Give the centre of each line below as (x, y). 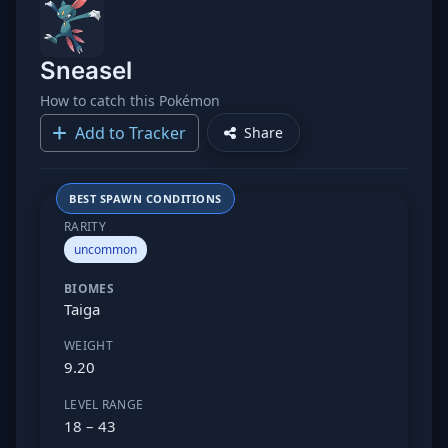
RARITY (85, 226)
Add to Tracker (130, 132)
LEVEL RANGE (104, 404)
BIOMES (89, 288)
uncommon (105, 249)
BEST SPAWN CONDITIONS (145, 198)
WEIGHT (88, 345)
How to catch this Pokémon (130, 100)
